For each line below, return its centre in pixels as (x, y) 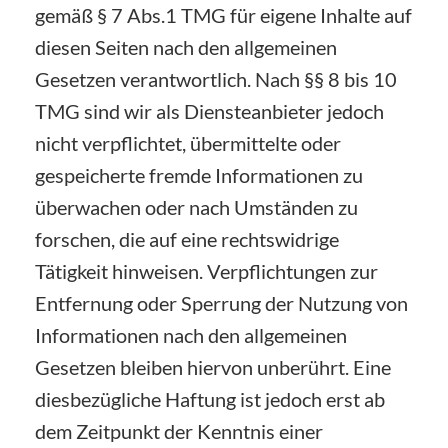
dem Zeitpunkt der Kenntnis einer (179, 430)
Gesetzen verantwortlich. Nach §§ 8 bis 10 (216, 78)
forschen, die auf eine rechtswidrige (187, 238)
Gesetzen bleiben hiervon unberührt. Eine (213, 366)
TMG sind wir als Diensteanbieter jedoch (209, 110)
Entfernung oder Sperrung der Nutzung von (221, 302)
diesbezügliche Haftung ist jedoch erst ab (210, 398)
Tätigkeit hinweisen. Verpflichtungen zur (206, 270)
